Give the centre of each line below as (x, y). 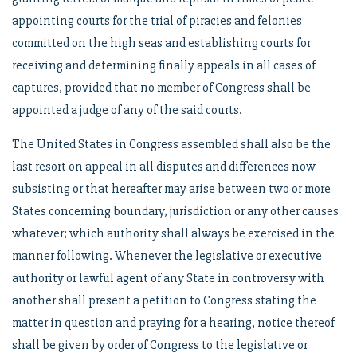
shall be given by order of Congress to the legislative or (160, 345)
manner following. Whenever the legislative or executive (167, 256)
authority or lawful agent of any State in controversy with (168, 278)
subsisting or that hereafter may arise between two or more (171, 189)
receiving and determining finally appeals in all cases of (164, 65)
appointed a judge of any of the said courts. (127, 110)
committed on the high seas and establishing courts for (161, 43)
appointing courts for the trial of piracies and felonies (157, 21)
